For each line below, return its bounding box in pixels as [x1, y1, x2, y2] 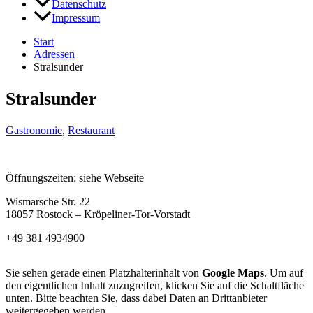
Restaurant [68, 124, 115, 137]
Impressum [52, 12, 100, 24]
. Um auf [264, 267, 303, 279]
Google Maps [202, 267, 264, 279]
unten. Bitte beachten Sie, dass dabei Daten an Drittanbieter [6, 292, 267, 305]
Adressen [34, 48, 75, 61]
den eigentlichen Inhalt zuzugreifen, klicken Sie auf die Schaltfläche [6, 279, 304, 292]
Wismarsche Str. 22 [6, 196, 90, 208]
